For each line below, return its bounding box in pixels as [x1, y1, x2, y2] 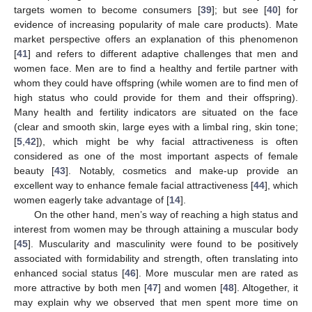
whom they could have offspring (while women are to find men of [14, 77, 298, 88]
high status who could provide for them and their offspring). [14, 91, 298, 103]
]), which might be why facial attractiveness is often [36, 135, 298, 147]
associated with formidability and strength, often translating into [14, 252, 298, 264]
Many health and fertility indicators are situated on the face [14, 106, 298, 118]
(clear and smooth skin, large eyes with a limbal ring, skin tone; [14, 120, 298, 132]
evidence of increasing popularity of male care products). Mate [14, 18, 298, 30]
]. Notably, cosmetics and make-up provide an [65, 164, 299, 176]
